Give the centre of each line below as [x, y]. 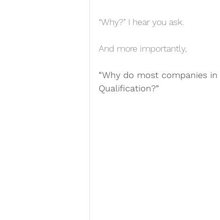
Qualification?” [129, 88]
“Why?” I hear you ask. [141, 22]
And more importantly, [143, 48]
